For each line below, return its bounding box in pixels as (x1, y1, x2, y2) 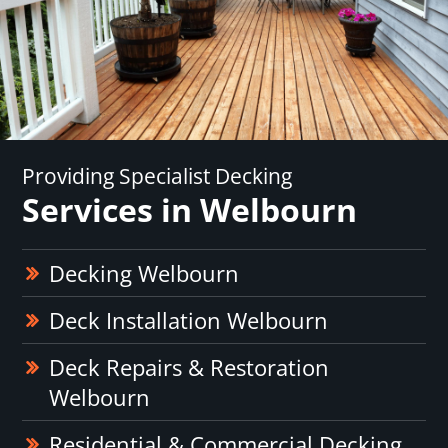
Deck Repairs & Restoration (49, 352, 330, 383)
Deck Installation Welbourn (49, 305, 329, 336)
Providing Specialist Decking (22, 162, 293, 191)
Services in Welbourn (22, 188, 358, 232)
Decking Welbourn (49, 258, 240, 289)
